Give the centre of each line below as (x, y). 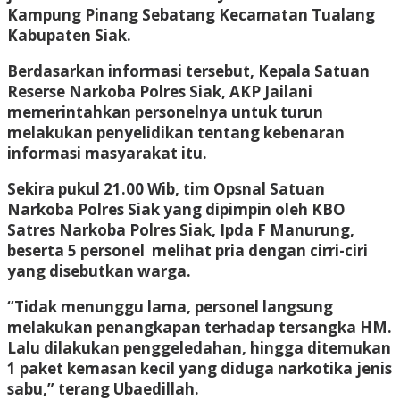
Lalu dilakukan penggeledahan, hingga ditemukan (199, 347)
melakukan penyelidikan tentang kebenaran (176, 132)
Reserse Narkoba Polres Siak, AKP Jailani (160, 91)
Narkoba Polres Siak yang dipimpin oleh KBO (176, 209)
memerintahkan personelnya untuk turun (165, 112)
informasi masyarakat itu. (107, 153)
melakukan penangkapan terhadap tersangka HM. (200, 327)
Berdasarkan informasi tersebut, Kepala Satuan (188, 71)
